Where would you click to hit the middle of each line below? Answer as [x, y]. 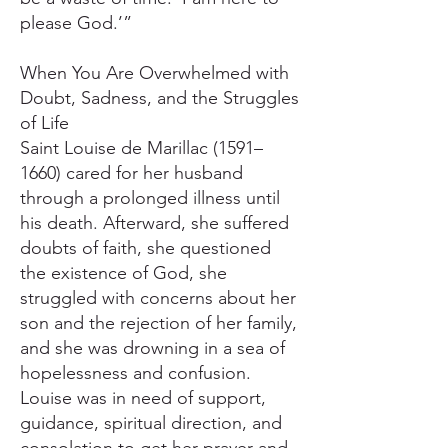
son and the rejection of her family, [158, 323]
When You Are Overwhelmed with [154, 73]
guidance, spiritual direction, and [151, 423]
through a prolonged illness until [150, 198]
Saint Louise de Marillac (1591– [141, 148]
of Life [44, 123]
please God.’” [76, 23]
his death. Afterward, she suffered [154, 223]
